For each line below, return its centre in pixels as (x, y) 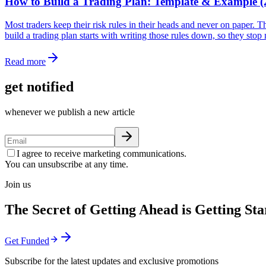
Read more (25, 61)
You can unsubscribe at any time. (66, 164)
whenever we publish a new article (70, 112)
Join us (18, 184)
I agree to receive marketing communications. (102, 153)
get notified (39, 86)
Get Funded (27, 240)
